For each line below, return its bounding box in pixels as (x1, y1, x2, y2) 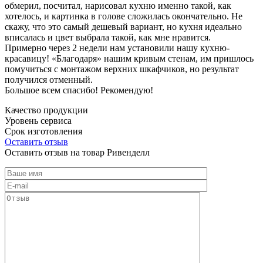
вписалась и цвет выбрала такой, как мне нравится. (5, 32, 211, 42)
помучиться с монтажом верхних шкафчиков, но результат (5, 63, 239, 74)
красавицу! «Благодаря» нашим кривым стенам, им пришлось (5, 53, 254, 63)
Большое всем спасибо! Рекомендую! (5, 85, 153, 95)
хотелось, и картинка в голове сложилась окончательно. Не (5, 11, 242, 21)
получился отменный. (5, 74, 93, 85)
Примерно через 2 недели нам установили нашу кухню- (5, 42, 230, 53)
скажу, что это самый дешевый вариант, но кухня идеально (5, 21, 242, 32)
